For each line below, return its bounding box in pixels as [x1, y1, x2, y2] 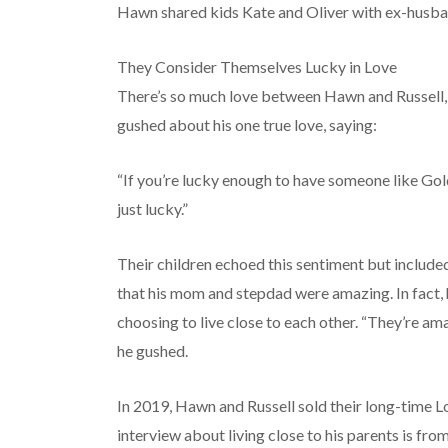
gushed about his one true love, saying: [116, 115, 377, 135]
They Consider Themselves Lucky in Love [116, 57, 397, 77]
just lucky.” [116, 199, 188, 219]
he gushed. [116, 341, 188, 361]
